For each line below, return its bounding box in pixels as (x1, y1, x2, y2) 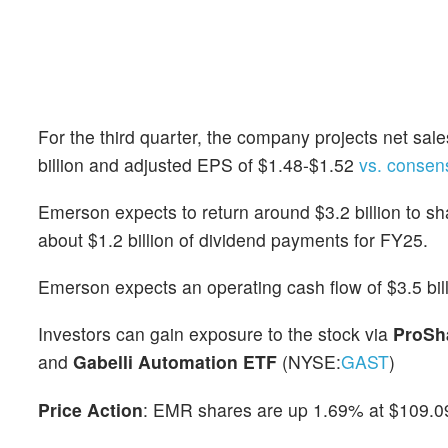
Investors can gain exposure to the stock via (38, 321, 393, 347)
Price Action (38, 396, 143, 422)
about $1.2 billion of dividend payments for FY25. (38, 227, 428, 252)
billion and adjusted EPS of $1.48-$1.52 (38, 151, 359, 177)
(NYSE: (277, 349, 341, 375)
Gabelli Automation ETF (73, 349, 277, 375)
